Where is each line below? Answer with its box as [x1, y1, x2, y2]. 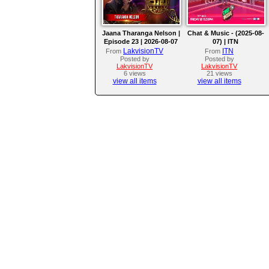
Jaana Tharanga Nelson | [101, 29, 180, 37]
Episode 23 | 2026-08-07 [104, 38, 178, 46]
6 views [123, 70, 146, 77]
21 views [206, 70, 232, 77]
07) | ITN [213, 38, 238, 46]
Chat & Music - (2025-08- [187, 29, 264, 37]
